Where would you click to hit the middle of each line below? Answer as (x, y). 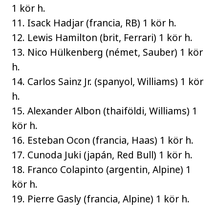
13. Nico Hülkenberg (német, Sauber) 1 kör (108, 52)
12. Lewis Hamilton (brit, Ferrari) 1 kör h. (102, 38)
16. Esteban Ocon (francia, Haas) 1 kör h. (103, 140)
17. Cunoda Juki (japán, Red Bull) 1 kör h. (102, 155)
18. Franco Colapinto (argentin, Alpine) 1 (102, 170)
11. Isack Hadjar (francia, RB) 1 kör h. (94, 23)
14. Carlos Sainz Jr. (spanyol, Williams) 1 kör (108, 82)
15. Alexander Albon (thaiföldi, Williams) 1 (105, 111)
